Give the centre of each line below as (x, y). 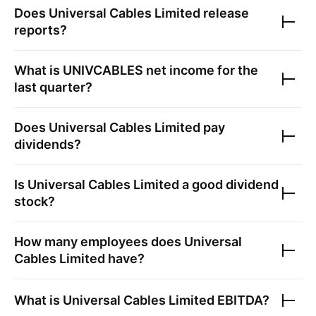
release (225, 13)
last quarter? (53, 87)
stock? (35, 201)
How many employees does (99, 242)
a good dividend (229, 184)
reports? (41, 30)
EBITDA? (242, 300)
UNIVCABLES (103, 70)
